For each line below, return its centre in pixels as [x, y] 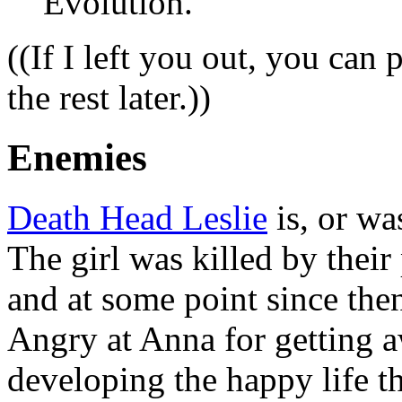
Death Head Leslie [137, 217]
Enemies [77, 157]
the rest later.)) [109, 98]
